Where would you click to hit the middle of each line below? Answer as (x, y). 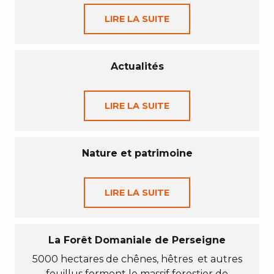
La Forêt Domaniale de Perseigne (137, 240)
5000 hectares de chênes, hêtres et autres (137, 259)
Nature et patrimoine (137, 153)
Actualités (137, 66)
